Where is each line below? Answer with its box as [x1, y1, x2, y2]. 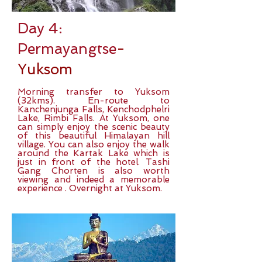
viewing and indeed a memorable [18, 174, 170, 185]
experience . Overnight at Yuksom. [18, 183, 162, 194]
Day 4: [18, 20, 62, 37]
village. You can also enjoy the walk [18, 139, 170, 150]
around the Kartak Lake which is [18, 148, 170, 158]
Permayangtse [18, 40, 116, 57]
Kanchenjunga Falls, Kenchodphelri [18, 104, 170, 115]
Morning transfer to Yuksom [18, 87, 170, 97]
